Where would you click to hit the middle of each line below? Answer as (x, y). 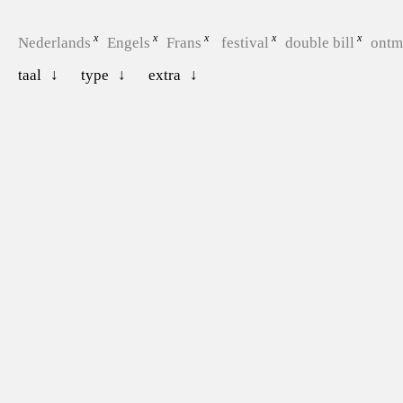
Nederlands (54, 42)
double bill (319, 42)
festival (245, 42)
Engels (128, 42)
